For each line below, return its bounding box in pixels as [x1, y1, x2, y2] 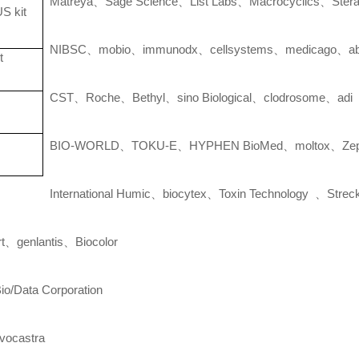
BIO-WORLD [43, 139, 120, 152]
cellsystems [210, 42, 274, 56]
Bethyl [132, 91, 166, 104]
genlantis [17, 235, 64, 248]
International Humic [43, 187, 151, 200]
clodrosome [264, 91, 326, 104]
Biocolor [75, 235, 119, 248]
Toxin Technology [219, 187, 316, 200]
